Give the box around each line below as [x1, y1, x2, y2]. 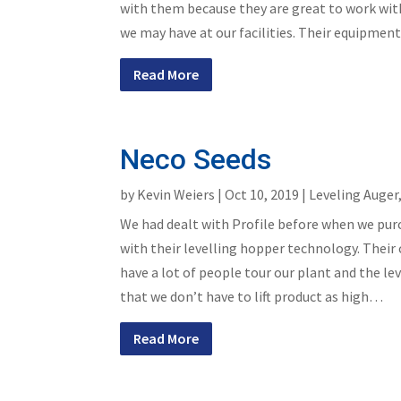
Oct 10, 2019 [225, 184, 300, 203]
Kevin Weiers [137, 184, 216, 203]
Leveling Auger [309, 184, 399, 203]
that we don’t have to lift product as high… [120, 286, 384, 305]
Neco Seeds [120, 141, 272, 176]
